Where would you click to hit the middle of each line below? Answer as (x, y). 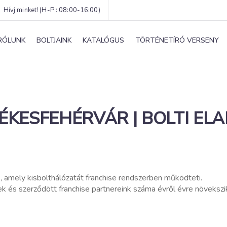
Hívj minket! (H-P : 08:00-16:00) (52, 10)
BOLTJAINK (54, 40)
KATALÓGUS (103, 40)
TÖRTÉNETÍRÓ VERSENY (177, 40)
